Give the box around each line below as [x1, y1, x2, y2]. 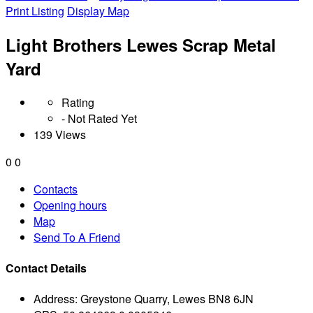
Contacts [34, 180, 78, 197]
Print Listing [6, 3, 64, 19]
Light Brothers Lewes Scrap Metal [6, 32, 276, 57]
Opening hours [34, 196, 107, 213]
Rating [61, 94, 94, 110]
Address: [34, 291, 78, 307]
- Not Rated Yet [61, 110, 137, 126]
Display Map [67, 3, 129, 19]
